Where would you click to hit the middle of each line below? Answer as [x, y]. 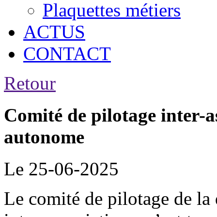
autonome [44, 137]
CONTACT [67, 53]
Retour [30, 83]
